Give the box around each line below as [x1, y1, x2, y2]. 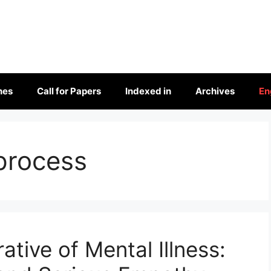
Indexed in [125, 85, 171, 97]
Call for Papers [37, 85, 101, 97]
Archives [195, 85, 235, 97]
